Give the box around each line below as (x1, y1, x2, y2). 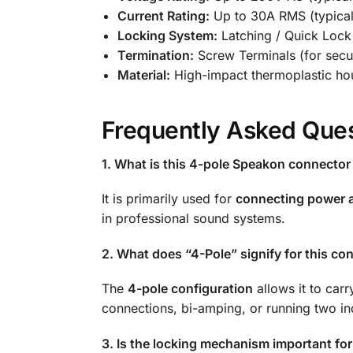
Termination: (117, 47, 194, 64)
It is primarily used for (101, 191, 236, 207)
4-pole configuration (127, 281, 253, 297)
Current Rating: (117, 8, 210, 24)
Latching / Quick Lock (217, 28, 351, 44)
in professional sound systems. (101, 210, 285, 227)
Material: (117, 67, 170, 84)
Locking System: (117, 28, 217, 44)
